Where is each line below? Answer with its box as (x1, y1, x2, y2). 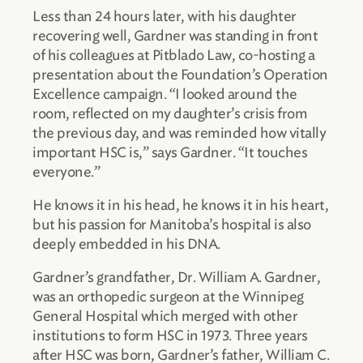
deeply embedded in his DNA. (32, 235, 220, 252)
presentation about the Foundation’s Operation (32, 66, 328, 83)
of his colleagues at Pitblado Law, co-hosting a (32, 47, 315, 64)
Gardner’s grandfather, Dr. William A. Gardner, (32, 268, 320, 285)
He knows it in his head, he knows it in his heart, (32, 196, 328, 213)
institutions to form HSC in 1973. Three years (32, 327, 308, 344)
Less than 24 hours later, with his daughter (32, 8, 297, 25)
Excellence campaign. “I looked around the (32, 86, 297, 103)
